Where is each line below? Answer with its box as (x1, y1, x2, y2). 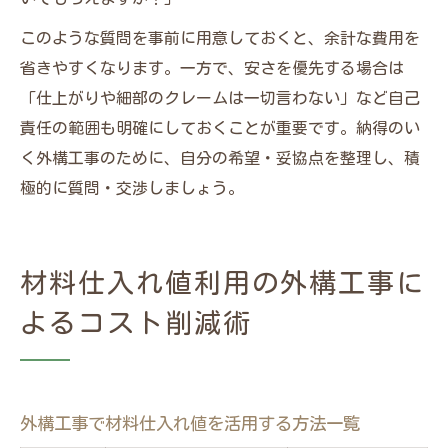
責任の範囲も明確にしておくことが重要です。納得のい (20, 119, 420, 136)
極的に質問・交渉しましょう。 (20, 179, 244, 196)
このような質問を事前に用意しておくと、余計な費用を (20, 29, 420, 46)
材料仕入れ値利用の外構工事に (20, 268, 426, 296)
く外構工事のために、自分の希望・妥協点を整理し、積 (20, 149, 420, 166)
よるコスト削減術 (20, 308, 252, 336)
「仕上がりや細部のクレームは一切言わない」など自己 (20, 89, 420, 106)
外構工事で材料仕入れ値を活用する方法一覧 (20, 414, 360, 432)
